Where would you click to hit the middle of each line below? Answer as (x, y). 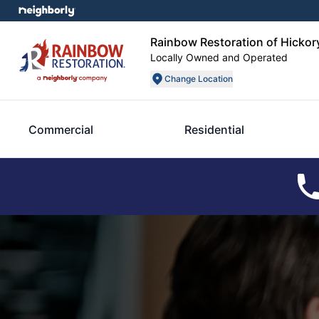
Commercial (61, 129)
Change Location (199, 79)
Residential (214, 129)
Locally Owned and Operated (219, 57)
